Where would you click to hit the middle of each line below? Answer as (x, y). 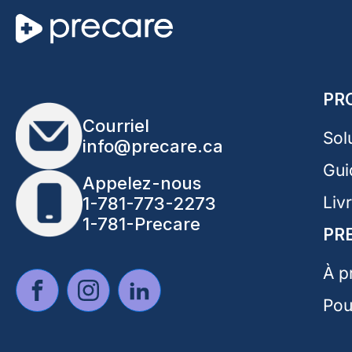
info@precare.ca (153, 146)
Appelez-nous (142, 183)
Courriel (116, 125)
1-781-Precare (141, 224)
